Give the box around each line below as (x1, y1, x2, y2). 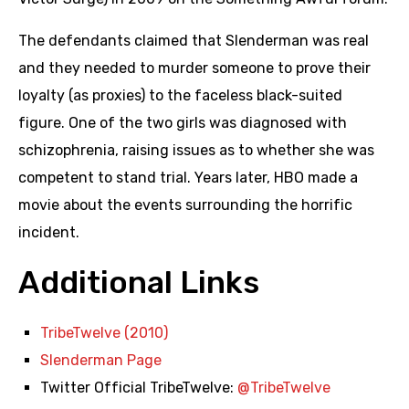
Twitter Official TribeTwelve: (40, 378, 237, 396)
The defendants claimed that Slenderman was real (18, 31, 369, 49)
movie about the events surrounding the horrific (18, 195, 352, 214)
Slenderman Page (40, 351, 162, 369)
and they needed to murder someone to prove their (18, 58, 371, 77)
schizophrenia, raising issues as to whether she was (18, 141, 374, 159)
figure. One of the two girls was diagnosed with (18, 113, 347, 131)
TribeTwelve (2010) (40, 323, 168, 341)
